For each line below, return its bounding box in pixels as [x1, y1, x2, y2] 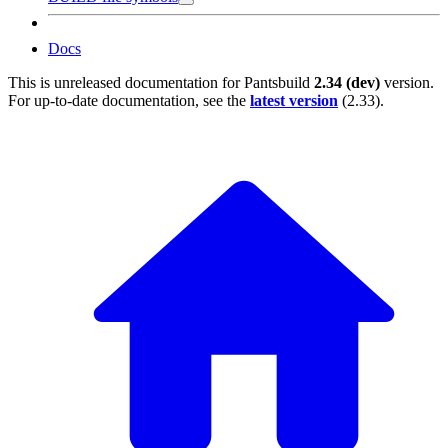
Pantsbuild [244, 74, 310, 92]
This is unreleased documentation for [8, 74, 244, 92]
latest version [250, 92, 338, 110]
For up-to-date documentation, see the [8, 92, 250, 110]
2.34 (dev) [314, 74, 380, 92]
